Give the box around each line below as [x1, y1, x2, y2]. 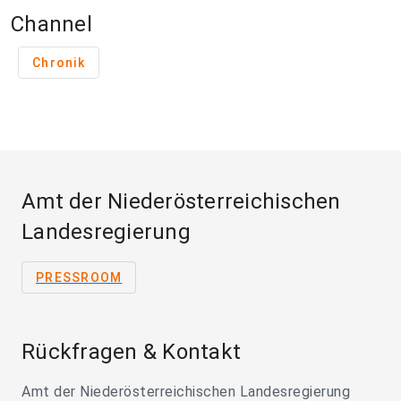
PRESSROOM [36, 270, 123, 286]
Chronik [32, 55, 85, 71]
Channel [11, 12, 92, 38]
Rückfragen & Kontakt [21, 339, 241, 365]
